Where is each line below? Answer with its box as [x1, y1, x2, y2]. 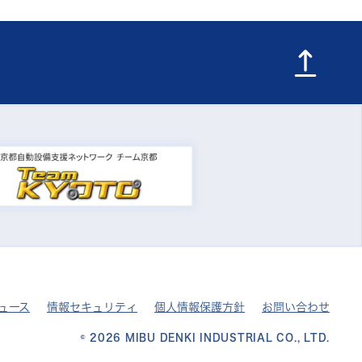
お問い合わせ [262, 301, 330, 314]
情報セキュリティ [47, 301, 137, 314]
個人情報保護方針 [154, 301, 245, 314]
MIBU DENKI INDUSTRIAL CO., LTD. [124, 332, 330, 343]
